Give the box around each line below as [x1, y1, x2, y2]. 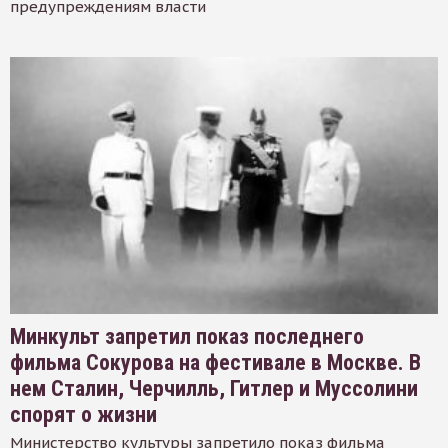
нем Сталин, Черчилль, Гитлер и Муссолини [10, 376, 418, 402]
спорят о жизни [10, 402, 157, 428]
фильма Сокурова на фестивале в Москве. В [10, 350, 421, 376]
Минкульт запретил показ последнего [10, 324, 364, 350]
